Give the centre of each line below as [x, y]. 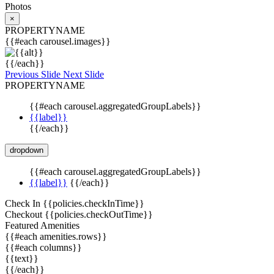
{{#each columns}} [43, 247]
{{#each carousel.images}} [58, 41]
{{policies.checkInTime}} [94, 203]
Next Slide [83, 74]
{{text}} [22, 258]
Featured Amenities [42, 225]
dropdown [27, 150]
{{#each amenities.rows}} [56, 236]
